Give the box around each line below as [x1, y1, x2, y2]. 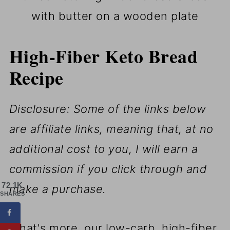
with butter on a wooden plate [31, 9, 199, 23]
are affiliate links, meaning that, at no [9, 122, 214, 136]
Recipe [9, 64, 64, 91]
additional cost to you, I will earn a [9, 142, 198, 156]
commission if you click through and [9, 162, 207, 176]
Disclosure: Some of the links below [9, 102, 206, 116]
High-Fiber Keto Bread [9, 43, 198, 70]
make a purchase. [9, 182, 106, 196]
